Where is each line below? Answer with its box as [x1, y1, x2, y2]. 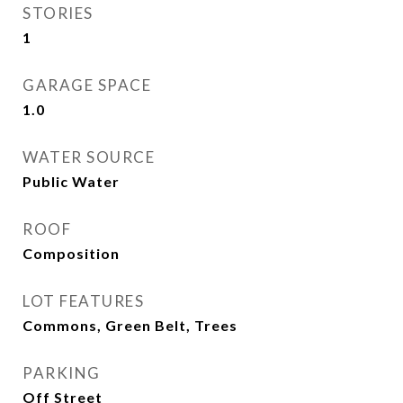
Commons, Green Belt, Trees [22, 317, 237, 334]
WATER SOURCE [22, 148, 155, 166]
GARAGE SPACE [22, 76, 151, 94]
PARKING [22, 363, 101, 382]
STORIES [22, 4, 94, 22]
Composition [22, 245, 120, 262]
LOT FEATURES [22, 291, 144, 310]
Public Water [22, 173, 120, 190]
